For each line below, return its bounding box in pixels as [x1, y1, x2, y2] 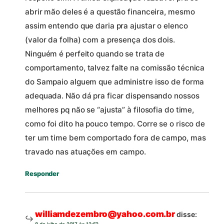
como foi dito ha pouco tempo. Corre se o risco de [25, 119, 205, 129]
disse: [176, 210, 197, 219]
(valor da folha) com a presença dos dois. [25, 35, 175, 45]
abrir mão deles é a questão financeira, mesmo [25, 7, 195, 17]
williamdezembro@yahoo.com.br [35, 209, 175, 219]
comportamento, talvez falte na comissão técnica [25, 63, 205, 73]
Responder [25, 169, 59, 178]
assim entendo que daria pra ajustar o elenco [25, 21, 188, 31]
